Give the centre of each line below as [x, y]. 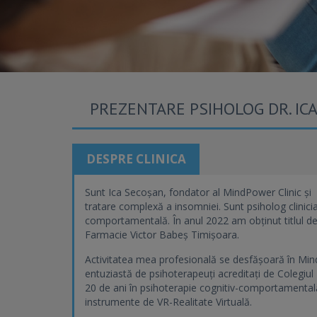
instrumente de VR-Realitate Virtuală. [168, 302]
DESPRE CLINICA [136, 159]
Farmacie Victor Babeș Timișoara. [162, 235]
